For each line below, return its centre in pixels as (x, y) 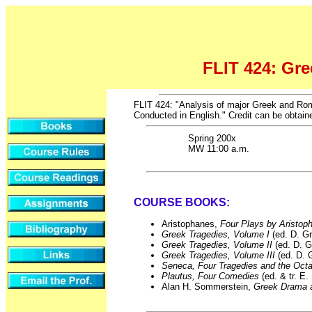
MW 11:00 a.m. (218, 149)
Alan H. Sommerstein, (208, 286)
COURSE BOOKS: (182, 203)
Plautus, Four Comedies (210, 276)
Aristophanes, (191, 224)
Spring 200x (212, 138)
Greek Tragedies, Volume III (218, 255)
